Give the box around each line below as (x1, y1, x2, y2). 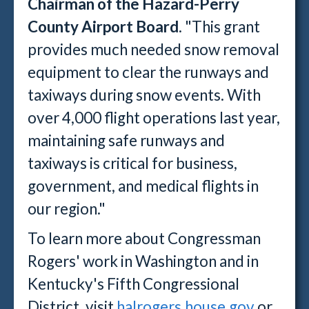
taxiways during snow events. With (28, 86, 261, 104)
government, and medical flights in (28, 177, 259, 195)
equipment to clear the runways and (28, 63, 269, 81)
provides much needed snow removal (28, 40, 279, 59)
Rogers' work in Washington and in (28, 252, 259, 270)
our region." (28, 199, 106, 218)
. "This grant (179, 17, 260, 36)
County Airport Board (28, 17, 179, 36)
